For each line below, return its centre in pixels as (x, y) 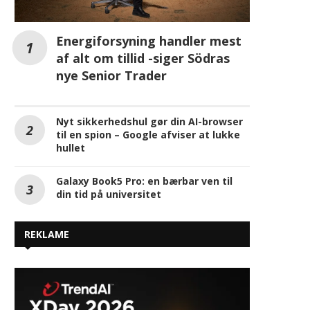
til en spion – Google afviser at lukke (148, 134)
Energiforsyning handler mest (149, 40)
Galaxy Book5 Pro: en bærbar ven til (144, 181)
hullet (71, 147)
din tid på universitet (109, 194)
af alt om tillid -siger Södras (143, 58)
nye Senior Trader (111, 75)
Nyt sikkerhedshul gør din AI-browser (149, 121)
